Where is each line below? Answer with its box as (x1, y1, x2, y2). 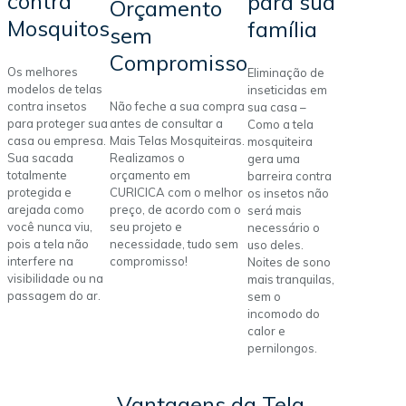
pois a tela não (7, 236, 89, 251)
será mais (247, 203, 302, 218)
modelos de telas (7, 81, 102, 96)
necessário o (247, 220, 320, 236)
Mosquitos (7, 14, 110, 42)
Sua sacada (7, 150, 73, 165)
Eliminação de (247, 65, 324, 81)
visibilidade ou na (7, 270, 103, 285)
